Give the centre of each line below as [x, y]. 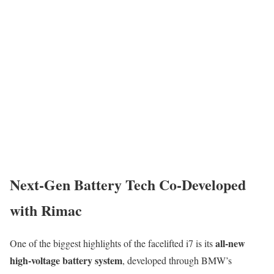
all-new [230, 243]
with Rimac [46, 210]
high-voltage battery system [66, 261]
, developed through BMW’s [177, 261]
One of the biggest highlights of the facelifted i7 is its [113, 243]
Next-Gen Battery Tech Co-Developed [128, 184]
